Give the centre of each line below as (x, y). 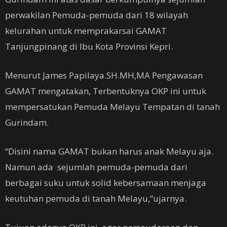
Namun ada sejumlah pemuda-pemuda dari (96, 167)
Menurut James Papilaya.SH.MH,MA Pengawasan (104, 75)
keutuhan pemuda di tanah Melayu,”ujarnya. (96, 198)
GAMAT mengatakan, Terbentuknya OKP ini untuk (106, 91)
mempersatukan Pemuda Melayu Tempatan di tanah (112, 107)
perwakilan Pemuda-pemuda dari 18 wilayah (97, 15)
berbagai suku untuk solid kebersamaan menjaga (106, 183)
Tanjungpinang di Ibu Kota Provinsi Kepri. (89, 46)
